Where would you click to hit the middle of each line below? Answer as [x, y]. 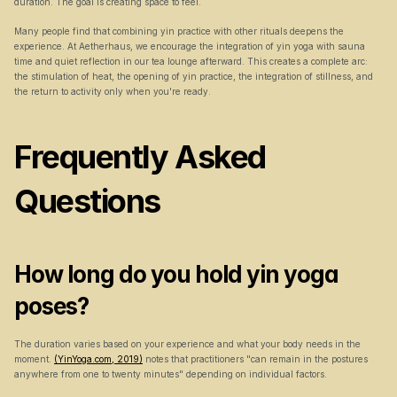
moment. [34, 359]
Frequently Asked [140, 157]
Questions [88, 201]
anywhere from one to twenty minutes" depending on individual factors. [171, 374]
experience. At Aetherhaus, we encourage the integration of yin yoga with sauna [190, 46]
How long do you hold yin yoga [176, 274]
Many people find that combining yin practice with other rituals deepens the [179, 31]
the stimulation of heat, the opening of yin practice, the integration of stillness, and [194, 76]
